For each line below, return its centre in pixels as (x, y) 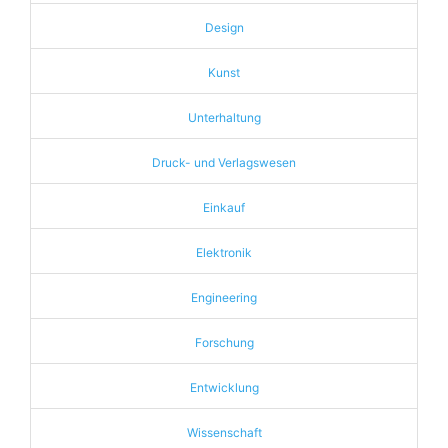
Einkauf (224, 207)
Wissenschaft (224, 432)
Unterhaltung (224, 117)
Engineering (224, 297)
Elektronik (224, 252)
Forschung (224, 342)
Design (224, 27)
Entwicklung (224, 387)
